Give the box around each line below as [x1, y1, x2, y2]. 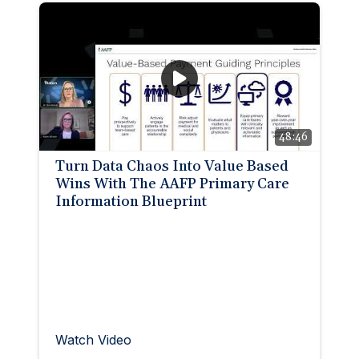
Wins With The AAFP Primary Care [55, 174, 289, 193]
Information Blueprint [55, 192, 207, 211]
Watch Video [55, 331, 131, 348]
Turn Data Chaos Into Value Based [55, 156, 288, 175]
